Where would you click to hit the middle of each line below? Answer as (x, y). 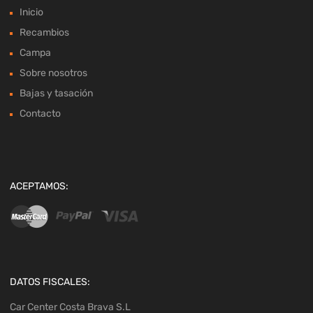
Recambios (44, 33)
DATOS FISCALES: (50, 282)
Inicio (31, 13)
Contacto (40, 114)
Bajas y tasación (56, 94)
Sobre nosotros (53, 73)
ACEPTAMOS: (39, 187)
